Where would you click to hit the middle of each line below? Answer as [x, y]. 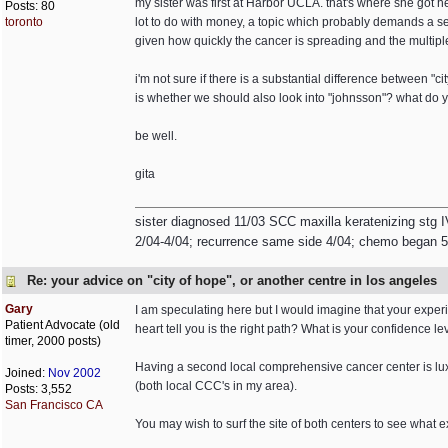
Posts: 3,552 [38, 389]
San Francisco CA [54, 405]
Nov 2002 [74, 373]
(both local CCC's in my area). [216, 386]
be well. [156, 136]
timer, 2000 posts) [53, 341]
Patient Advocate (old [62, 325]
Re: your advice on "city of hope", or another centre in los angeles [232, 280]
